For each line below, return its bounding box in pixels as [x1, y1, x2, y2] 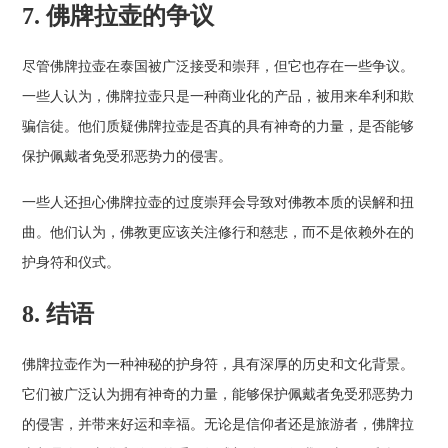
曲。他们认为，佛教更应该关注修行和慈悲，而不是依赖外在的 [22, 224, 415, 240]
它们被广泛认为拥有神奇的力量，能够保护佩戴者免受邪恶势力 [22, 386, 415, 402]
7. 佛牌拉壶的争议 [22, 3, 215, 30]
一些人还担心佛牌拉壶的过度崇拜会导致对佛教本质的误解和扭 [22, 194, 415, 210]
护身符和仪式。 [22, 254, 121, 270]
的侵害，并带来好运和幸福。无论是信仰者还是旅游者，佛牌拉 [22, 416, 415, 432]
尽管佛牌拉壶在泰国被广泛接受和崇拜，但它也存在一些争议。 [22, 59, 415, 75]
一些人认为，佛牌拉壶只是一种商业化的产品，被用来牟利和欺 [22, 89, 415, 105]
